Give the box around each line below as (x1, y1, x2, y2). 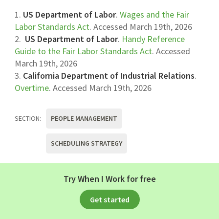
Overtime (15, 82, 49, 93)
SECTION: (15, 113, 41, 123)
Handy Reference (122, 33, 185, 44)
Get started (89, 195, 130, 204)
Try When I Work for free (63, 173, 156, 184)
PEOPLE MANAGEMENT (51, 113, 117, 123)
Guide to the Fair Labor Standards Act (15, 45, 152, 57)
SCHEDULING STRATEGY (51, 138, 122, 148)
